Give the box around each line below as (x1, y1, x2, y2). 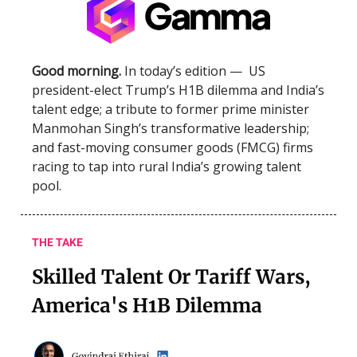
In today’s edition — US (121, 62, 265, 80)
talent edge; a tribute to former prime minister (32, 100, 309, 119)
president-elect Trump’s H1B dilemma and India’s (32, 81, 324, 100)
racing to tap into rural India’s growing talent (32, 158, 301, 176)
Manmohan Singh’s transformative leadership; (32, 120, 309, 138)
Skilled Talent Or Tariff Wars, (32, 265, 311, 290)
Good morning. (32, 62, 121, 80)
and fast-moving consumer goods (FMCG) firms (32, 139, 313, 157)
